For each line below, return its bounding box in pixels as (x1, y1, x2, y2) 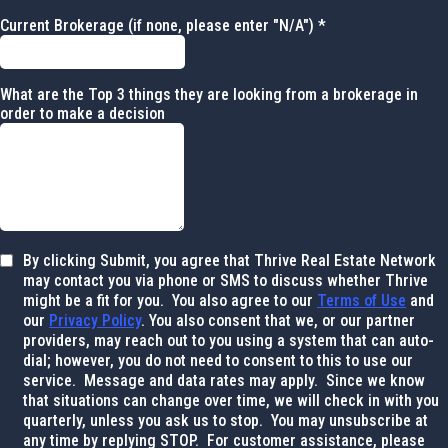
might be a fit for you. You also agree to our (23, 291, 317, 310)
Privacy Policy (49, 311, 141, 330)
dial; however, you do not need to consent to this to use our (23, 351, 413, 370)
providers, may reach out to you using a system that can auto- (23, 331, 434, 350)
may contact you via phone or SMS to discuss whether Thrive (23, 271, 428, 290)
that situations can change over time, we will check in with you (23, 391, 439, 410)
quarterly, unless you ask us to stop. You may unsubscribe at (23, 411, 428, 430)
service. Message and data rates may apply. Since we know (23, 371, 425, 390)
